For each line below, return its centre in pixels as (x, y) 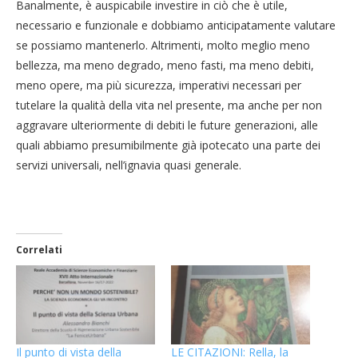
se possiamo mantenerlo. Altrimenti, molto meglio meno (163, 45)
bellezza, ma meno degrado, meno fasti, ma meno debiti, (165, 65)
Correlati (39, 249)
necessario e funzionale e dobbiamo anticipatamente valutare (176, 25)
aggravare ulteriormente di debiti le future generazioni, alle (167, 125)
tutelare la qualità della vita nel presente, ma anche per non (169, 105)
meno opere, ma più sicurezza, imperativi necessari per (159, 85)
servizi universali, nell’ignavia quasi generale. (129, 165)
